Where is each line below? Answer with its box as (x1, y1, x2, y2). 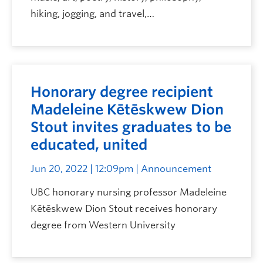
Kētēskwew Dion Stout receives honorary (31, 203, 217, 214)
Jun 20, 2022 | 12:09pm (31, 163, 133, 174)
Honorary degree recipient (31, 83, 213, 100)
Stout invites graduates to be (31, 119, 231, 136)
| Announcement (133, 163, 211, 174)
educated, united (31, 136, 147, 153)
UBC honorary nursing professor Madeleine (31, 187, 227, 198)
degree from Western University (31, 220, 176, 231)
